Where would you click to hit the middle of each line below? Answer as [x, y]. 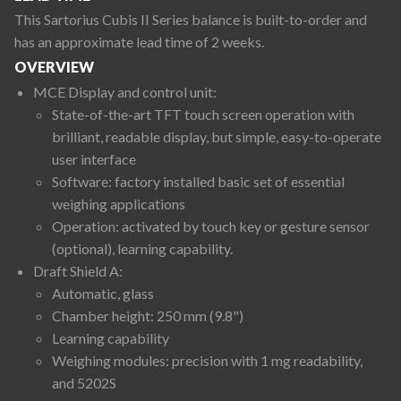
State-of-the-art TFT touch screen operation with [203, 114]
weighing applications [118, 203]
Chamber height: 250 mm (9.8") [147, 315]
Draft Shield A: [77, 270]
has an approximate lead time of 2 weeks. [139, 42]
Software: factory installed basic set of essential [198, 181]
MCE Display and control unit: [124, 91]
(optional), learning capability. [142, 248]
